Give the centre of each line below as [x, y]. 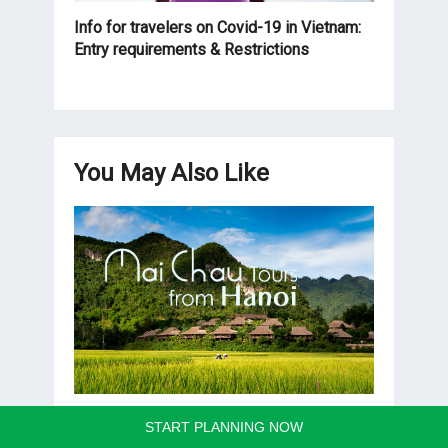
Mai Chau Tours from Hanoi [168, 419]
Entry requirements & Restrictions [191, 50]
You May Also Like [171, 173]
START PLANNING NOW [224, 427]
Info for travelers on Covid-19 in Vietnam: [217, 28]
